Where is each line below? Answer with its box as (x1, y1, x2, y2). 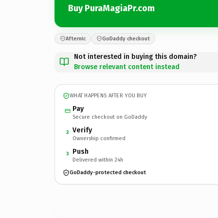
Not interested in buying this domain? (74, 52, 197, 61)
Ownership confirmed (73, 135, 126, 142)
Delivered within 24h (73, 156, 123, 163)
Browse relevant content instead (74, 62, 180, 71)
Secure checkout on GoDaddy (73, 113, 147, 120)
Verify (73, 126, 92, 134)
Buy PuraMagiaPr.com (68, 3, 155, 14)
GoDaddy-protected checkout (70, 169, 146, 176)
